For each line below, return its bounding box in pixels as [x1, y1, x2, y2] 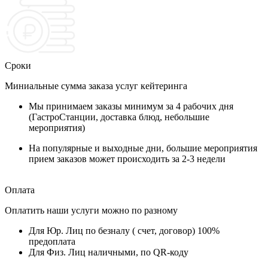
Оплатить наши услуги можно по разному [5, 205, 178, 216]
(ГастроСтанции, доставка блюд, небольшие [29, 112, 209, 123]
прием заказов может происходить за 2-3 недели [29, 154, 226, 165]
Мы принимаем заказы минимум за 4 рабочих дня [29, 101, 233, 112]
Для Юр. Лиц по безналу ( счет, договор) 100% [29, 226, 220, 236]
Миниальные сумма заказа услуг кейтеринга [5, 81, 187, 92]
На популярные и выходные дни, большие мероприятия [29, 143, 257, 154]
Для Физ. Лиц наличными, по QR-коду [29, 247, 188, 258]
